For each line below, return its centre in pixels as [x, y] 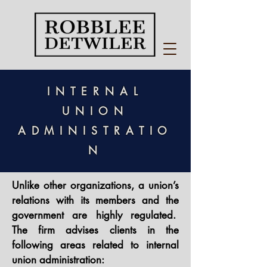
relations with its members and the [95, 200]
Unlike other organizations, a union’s [95, 185]
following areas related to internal [95, 245]
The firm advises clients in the [95, 230]
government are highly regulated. [95, 215]
